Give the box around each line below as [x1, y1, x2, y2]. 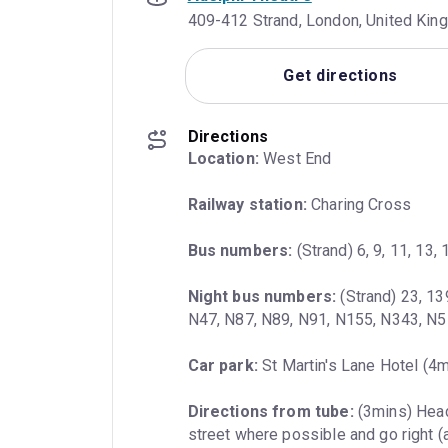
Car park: [187, 355, 258, 375]
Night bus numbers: [187, 286, 337, 306]
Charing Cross [306, 194, 412, 214]
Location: [187, 148, 259, 168]
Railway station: [187, 194, 307, 214]
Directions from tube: [187, 401, 354, 421]
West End [258, 148, 332, 168]
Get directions [283, 66, 398, 86]
